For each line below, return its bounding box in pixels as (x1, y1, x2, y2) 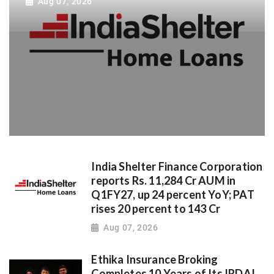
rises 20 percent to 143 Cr (91, 202, 221, 216)
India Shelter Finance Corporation (91, 160, 263, 174)
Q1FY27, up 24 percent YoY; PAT (91, 188, 254, 202)
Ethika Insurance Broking (91, 252, 218, 266)
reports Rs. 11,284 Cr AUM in (91, 174, 236, 188)
